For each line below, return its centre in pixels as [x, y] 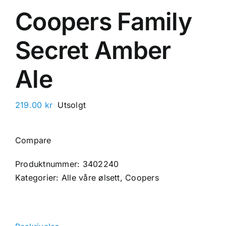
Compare [33, 140]
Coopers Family [103, 21]
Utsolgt [72, 105]
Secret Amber [93, 50]
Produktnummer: [49, 164]
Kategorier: [38, 178]
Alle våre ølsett [91, 178]
